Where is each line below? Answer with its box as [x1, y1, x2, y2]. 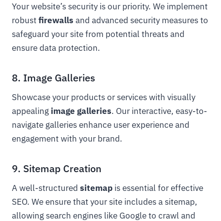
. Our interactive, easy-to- [111, 106, 207, 116]
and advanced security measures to [74, 15, 208, 26]
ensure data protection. [12, 42, 100, 53]
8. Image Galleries [12, 71, 95, 84]
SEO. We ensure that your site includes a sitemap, [12, 196, 197, 207]
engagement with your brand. [12, 133, 122, 144]
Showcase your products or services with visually [12, 92, 195, 103]
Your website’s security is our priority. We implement [12, 1, 208, 12]
